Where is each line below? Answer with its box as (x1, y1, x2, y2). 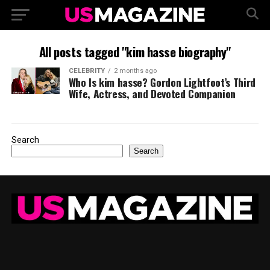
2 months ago (113, 67, 157, 75)
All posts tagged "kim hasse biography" (39, 42, 231, 61)
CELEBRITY (68, 67, 105, 75)
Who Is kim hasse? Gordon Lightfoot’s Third (68, 74, 256, 90)
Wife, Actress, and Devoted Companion (68, 86, 236, 101)
